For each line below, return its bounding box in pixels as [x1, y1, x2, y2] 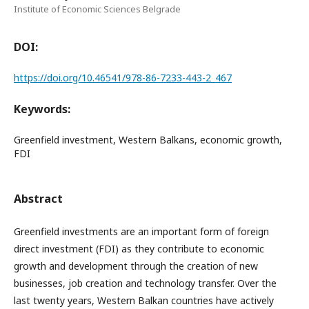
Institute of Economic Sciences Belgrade [14, 3, 181, 15]
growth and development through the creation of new [14, 259, 258, 272]
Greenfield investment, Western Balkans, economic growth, [14, 133, 282, 146]
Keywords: [14, 101, 70, 117]
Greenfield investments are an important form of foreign [14, 225, 269, 238]
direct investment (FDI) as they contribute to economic [14, 242, 264, 255]
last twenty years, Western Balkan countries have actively [14, 294, 274, 307]
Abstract [14, 191, 63, 206]
